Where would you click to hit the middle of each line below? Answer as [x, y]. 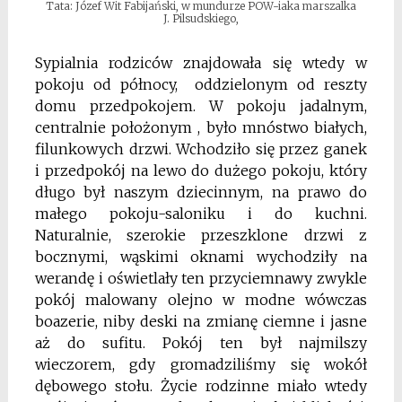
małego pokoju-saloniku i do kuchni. [201, 213]
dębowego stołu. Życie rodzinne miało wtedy [201, 385]
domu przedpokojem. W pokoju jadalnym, [201, 105]
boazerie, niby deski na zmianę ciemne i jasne [201, 321]
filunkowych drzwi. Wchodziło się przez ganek [201, 149]
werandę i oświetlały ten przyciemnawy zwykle [201, 278]
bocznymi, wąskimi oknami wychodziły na [201, 256]
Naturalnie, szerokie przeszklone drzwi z [201, 235]
